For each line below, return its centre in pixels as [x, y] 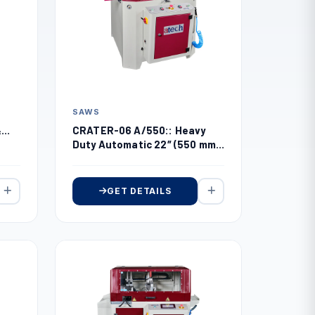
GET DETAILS [139, 191]
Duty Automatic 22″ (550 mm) [146, 144]
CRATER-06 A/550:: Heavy [139, 130]
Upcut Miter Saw [115, 158]
